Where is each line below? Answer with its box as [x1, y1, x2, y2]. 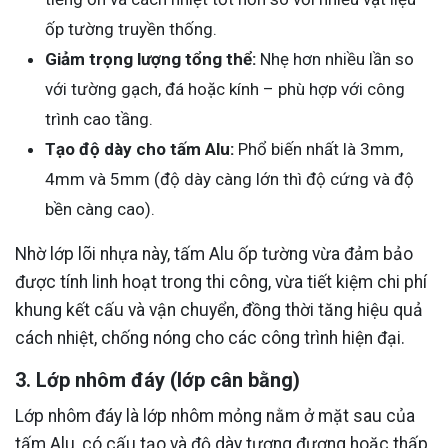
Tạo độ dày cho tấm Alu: [45, 139, 234, 160]
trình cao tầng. [45, 109, 153, 130]
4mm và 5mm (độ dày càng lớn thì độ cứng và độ [45, 169, 414, 190]
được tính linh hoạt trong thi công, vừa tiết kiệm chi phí [15, 272, 427, 293]
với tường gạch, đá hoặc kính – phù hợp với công [45, 79, 405, 100]
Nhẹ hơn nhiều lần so [256, 49, 414, 70]
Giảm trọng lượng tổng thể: [45, 49, 256, 70]
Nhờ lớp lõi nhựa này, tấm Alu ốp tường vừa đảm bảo [15, 244, 413, 265]
